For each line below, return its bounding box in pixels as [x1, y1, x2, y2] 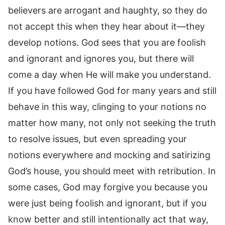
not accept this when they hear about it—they [8, 21, 205, 32]
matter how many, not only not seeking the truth [8, 117, 216, 128]
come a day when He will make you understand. [8, 69, 211, 80]
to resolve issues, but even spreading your [8, 133, 187, 144]
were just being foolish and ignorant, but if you [8, 197, 206, 208]
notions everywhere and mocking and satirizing [8, 149, 210, 160]
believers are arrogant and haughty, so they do [8, 5, 207, 16]
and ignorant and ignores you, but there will [8, 53, 194, 64]
